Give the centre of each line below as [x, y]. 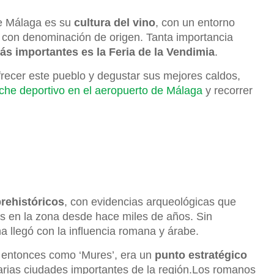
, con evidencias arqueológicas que [150, 202]
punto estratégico [201, 255]
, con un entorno [195, 22]
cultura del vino [113, 22]
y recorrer [228, 90]
